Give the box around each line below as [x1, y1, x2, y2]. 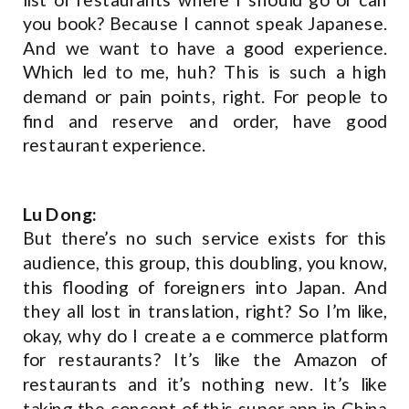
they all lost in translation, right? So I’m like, [23, 299, 388, 322]
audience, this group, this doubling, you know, [23, 251, 388, 274]
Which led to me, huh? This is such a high [23, 61, 388, 83]
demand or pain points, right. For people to [23, 85, 388, 108]
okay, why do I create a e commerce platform [23, 324, 388, 347]
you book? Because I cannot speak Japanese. [23, 12, 388, 35]
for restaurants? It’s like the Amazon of [23, 349, 388, 371]
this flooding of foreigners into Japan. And [23, 276, 388, 299]
